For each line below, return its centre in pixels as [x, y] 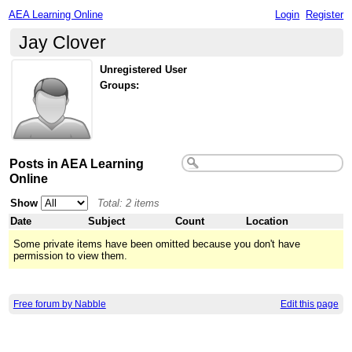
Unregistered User [144, 69]
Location [268, 221]
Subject [107, 221]
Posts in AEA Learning [77, 163]
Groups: [120, 86]
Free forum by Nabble [59, 304]
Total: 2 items [129, 203]
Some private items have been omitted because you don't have [157, 244]
